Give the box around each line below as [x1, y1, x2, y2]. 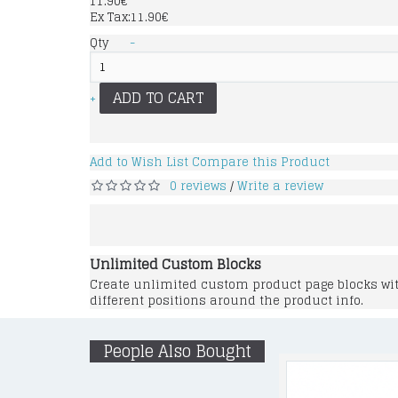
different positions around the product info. [90, 291, 363, 311]
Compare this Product [192, 152, 330, 172]
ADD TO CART [113, 85, 203, 110]
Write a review [237, 176, 323, 196]
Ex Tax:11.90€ [90, 7, 168, 28]
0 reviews [170, 176, 227, 196]
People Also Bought [103, 337, 251, 365]
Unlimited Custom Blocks [90, 252, 261, 276]
